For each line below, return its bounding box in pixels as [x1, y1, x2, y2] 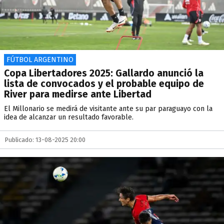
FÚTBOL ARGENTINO [6, 55, 73, 64]
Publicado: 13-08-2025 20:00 [5, 136, 85, 143]
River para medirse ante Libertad [4, 88, 151, 100]
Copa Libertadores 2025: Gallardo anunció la [4, 67, 203, 79]
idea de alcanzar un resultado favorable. [4, 113, 133, 121]
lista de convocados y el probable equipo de [4, 78, 204, 89]
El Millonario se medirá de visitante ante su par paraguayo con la [4, 104, 212, 113]
